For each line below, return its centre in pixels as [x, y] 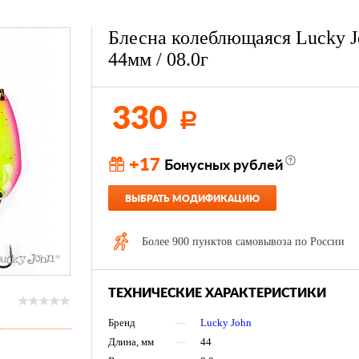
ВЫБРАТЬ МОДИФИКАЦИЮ [192, 199]
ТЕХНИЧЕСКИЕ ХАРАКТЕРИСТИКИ [217, 293]
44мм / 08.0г [158, 59]
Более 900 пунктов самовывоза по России [243, 242]
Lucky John [226, 323]
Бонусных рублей [224, 166]
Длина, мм [131, 342]
